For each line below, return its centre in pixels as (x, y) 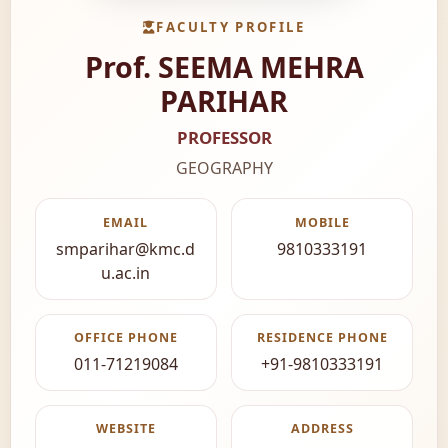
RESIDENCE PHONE (322, 337)
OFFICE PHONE (125, 337)
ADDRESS (322, 429)
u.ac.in (126, 272)
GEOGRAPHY (224, 168)
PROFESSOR (224, 138)
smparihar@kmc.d (126, 248)
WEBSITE (125, 429)
